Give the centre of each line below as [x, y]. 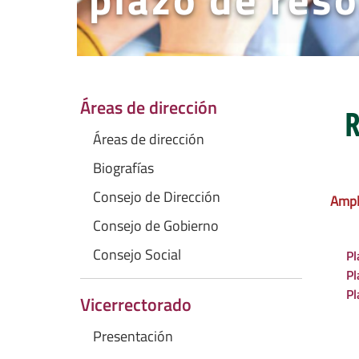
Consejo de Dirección [157, 197]
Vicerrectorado [136, 305]
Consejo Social [137, 254]
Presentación [133, 336]
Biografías [123, 168]
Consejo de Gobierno [156, 226]
